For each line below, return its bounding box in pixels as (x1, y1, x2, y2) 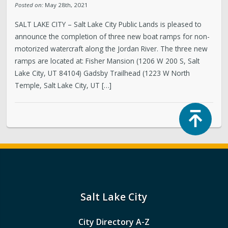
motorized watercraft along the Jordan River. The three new (15, 43, 208, 53)
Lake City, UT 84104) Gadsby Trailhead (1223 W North (15, 68, 190, 78)
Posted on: (15, 1, 44, 9)
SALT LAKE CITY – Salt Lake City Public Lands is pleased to (15, 19, 202, 29)
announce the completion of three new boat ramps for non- (15, 31, 210, 41)
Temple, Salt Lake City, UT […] (15, 80, 112, 90)
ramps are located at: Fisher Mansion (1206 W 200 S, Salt (15, 55, 200, 66)
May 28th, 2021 (43, 1, 89, 9)
